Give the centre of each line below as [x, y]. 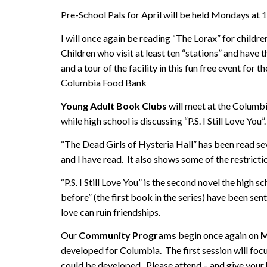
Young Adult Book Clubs [114, 105]
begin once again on [218, 235]
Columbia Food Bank [104, 82]
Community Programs [128, 235]
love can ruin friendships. [111, 212]
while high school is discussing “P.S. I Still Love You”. [163, 120]
